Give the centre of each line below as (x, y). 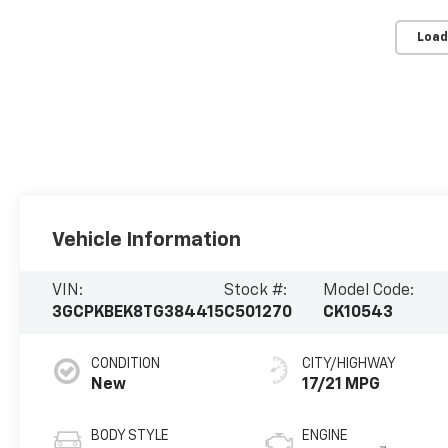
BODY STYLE (130, 436)
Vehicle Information (147, 239)
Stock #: (256, 291)
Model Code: (369, 291)
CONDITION (126, 364)
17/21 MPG (341, 385)
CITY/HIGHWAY (349, 364)
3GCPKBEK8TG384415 (138, 313)
